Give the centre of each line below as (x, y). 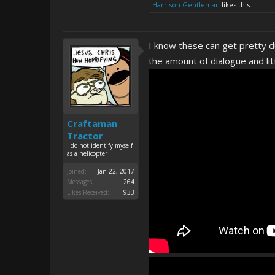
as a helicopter (87, 153)
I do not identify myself (100, 145)
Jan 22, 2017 (116, 171)
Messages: (80, 182)
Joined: (77, 171)
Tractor (85, 136)
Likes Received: (88, 192)
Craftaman (92, 123)
